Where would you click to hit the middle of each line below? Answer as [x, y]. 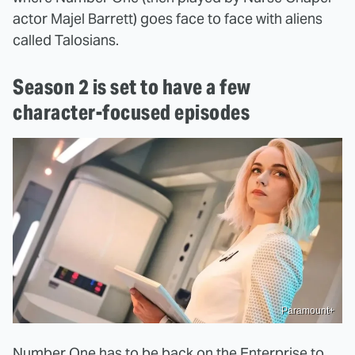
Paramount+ [308, 310]
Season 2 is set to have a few [132, 87]
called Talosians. [66, 40]
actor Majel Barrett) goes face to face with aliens [168, 19]
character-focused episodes [131, 113]
